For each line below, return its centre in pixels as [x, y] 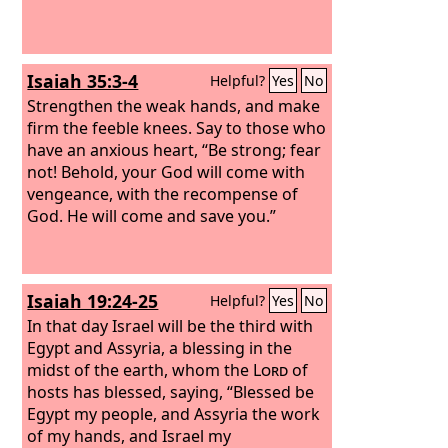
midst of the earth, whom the [140, 369]
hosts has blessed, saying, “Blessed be [171, 391]
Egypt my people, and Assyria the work [174, 413]
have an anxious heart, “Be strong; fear [174, 149]
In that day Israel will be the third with [170, 325]
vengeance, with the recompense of [163, 193]
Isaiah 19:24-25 [93, 301]
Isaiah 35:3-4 [83, 81]
